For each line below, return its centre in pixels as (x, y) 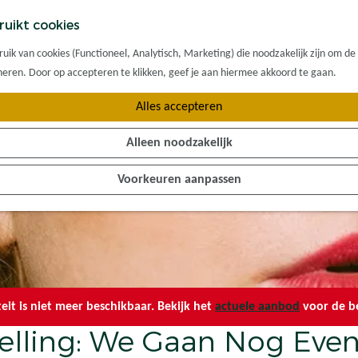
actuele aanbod (257, 307)
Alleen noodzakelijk (179, 143)
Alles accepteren (179, 107)
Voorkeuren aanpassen (179, 180)
